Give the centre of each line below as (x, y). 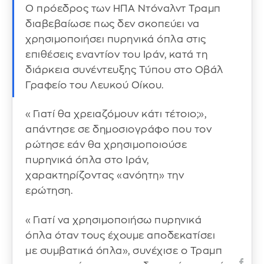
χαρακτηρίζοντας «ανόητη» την (105, 176)
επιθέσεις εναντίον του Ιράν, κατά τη (116, 54)
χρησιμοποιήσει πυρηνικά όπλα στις (116, 39)
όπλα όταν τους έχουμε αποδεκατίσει (120, 236)
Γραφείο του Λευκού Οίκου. (95, 85)
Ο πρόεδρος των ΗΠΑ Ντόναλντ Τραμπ (123, 8)
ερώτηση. (49, 191)
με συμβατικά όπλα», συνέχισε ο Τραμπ (124, 251)
